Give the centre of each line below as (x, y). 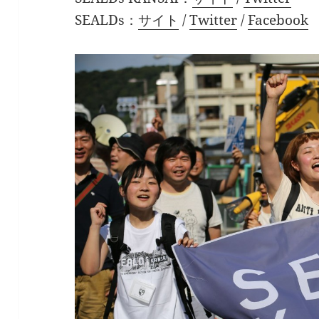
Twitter (214, 20)
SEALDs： (107, 20)
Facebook (278, 20)
